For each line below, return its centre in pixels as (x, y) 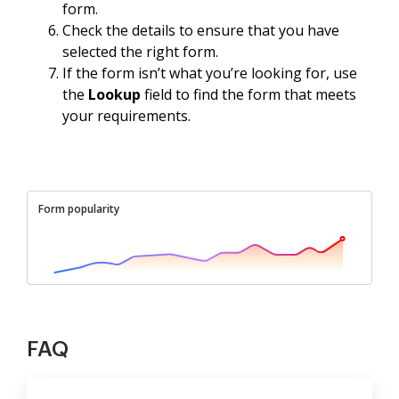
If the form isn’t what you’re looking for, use (210, 73)
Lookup (114, 94)
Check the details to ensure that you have (201, 30)
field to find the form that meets (248, 94)
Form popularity (79, 208)
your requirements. (126, 115)
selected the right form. (140, 51)
